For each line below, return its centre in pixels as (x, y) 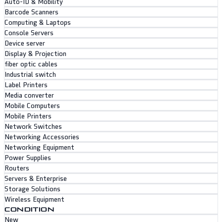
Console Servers (29, 33)
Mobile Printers (28, 116)
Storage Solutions (32, 189)
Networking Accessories (42, 137)
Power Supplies (28, 158)
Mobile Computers (32, 106)
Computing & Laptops (38, 22)
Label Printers (26, 85)
